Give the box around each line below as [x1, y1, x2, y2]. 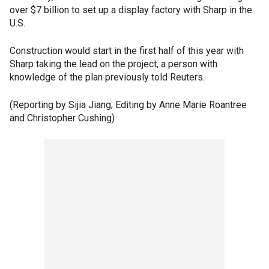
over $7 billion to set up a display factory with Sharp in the [10, 4, 252, 16]
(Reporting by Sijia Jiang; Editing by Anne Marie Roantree [10, 99, 247, 111]
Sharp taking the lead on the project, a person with [10, 58, 217, 70]
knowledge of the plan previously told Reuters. [10, 71, 205, 83]
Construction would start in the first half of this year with [10, 45, 244, 57]
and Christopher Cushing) [10, 112, 115, 124]
